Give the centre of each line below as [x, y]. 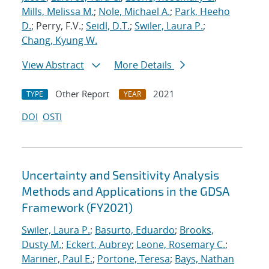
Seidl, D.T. [108, 26]
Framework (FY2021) [77, 207]
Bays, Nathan [204, 259]
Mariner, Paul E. [57, 259]
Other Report [82, 94]
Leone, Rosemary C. [181, 245]
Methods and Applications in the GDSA [125, 191]
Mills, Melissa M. [58, 12]
